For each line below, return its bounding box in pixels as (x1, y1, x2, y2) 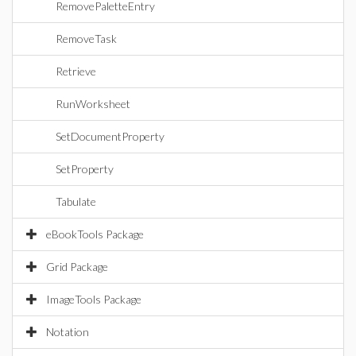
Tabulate (56, 195, 96, 208)
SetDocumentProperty (56, 130, 164, 143)
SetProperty (56, 162, 114, 176)
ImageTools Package (46, 292, 141, 306)
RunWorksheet (56, 97, 130, 110)
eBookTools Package (46, 227, 144, 241)
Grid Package (46, 260, 108, 273)
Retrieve (56, 64, 96, 78)
